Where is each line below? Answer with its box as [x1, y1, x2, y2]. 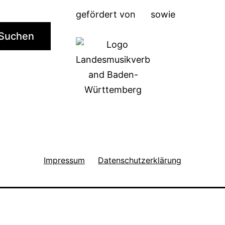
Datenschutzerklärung [98, 155, 182, 165]
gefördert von [76, 9, 136, 20]
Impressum [43, 155, 85, 165]
